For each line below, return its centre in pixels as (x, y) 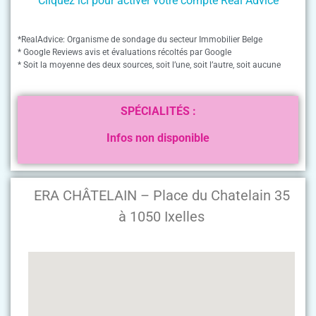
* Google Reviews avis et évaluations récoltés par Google (124, 53)
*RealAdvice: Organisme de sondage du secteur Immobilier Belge (140, 40)
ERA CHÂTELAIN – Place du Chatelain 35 (162, 196)
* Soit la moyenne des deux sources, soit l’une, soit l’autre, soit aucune (149, 65)
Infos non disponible (158, 138)
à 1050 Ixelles (162, 217)
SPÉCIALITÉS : (158, 111)
